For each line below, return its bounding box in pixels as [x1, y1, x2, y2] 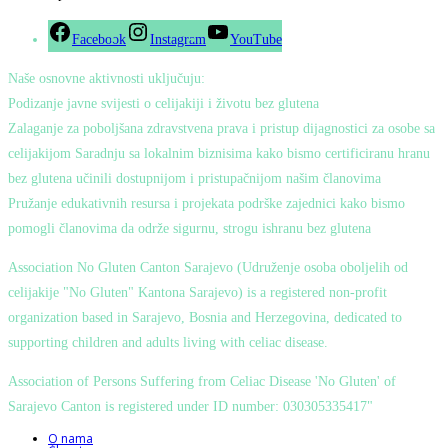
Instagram [150, 31, 206, 47]
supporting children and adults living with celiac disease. [8, 334, 328, 350]
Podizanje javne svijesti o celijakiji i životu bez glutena [8, 95, 319, 111]
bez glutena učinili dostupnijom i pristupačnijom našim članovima [8, 170, 381, 186]
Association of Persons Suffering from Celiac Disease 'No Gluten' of [8, 373, 396, 389]
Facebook [72, 31, 126, 47]
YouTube [230, 31, 282, 47]
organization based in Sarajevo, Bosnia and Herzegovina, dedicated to [8, 309, 402, 325]
